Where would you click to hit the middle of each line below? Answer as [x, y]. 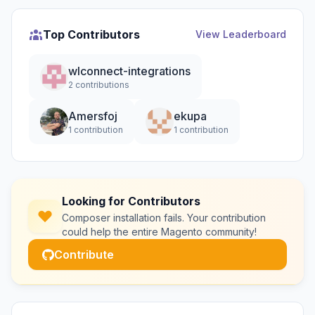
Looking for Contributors [131, 201]
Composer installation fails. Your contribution [164, 218]
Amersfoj [93, 116]
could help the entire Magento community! [159, 232]
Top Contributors [91, 34]
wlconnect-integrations [129, 71]
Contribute [84, 255]
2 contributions [99, 85]
